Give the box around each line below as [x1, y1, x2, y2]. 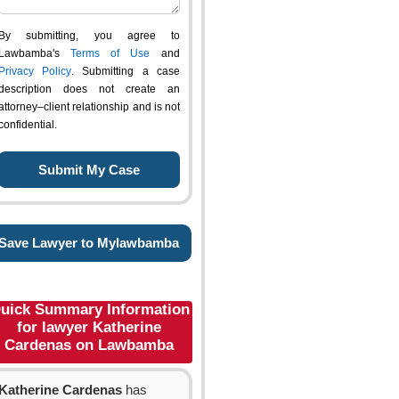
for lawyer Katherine [17, 319, 161, 336]
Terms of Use [70, 47, 150, 60]
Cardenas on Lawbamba [4, 337, 174, 354]
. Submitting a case [71, 65, 180, 77]
